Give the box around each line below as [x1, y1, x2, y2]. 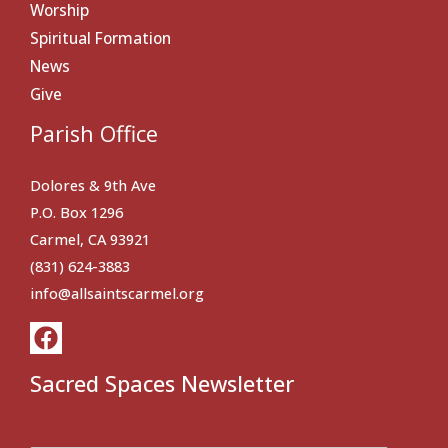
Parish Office [30, 119, 158, 149]
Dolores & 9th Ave [30, 175, 156, 196]
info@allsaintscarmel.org [30, 283, 204, 304]
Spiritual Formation [30, 27, 171, 50]
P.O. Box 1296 [30, 202, 123, 223]
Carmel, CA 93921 [30, 229, 150, 250]
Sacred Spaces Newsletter [30, 368, 294, 398]
